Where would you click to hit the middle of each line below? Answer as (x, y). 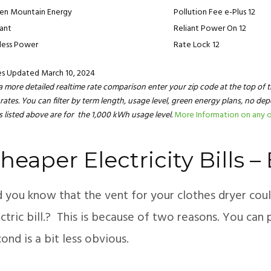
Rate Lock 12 (197, 45)
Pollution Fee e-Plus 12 (214, 12)
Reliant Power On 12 (210, 28)
